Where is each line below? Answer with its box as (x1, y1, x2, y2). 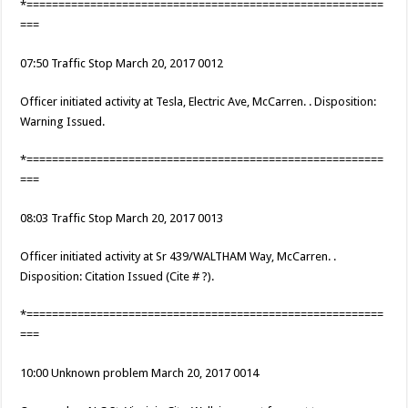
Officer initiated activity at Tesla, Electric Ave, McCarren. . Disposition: (20, 95, 377, 109)
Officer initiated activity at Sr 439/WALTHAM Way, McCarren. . (20, 250, 337, 264)
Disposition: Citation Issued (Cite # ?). (20, 270, 215, 284)
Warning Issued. (20, 115, 106, 129)
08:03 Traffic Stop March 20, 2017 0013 (20, 211, 224, 226)
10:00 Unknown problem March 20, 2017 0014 (20, 366, 260, 381)
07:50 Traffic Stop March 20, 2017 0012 (20, 56, 224, 71)
